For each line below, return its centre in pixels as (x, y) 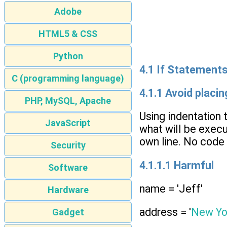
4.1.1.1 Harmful (177, 165)
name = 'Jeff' (171, 189)
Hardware (68, 190)
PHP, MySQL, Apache (68, 101)
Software (68, 168)
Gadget (68, 212)
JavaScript (68, 123)
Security (68, 145)
